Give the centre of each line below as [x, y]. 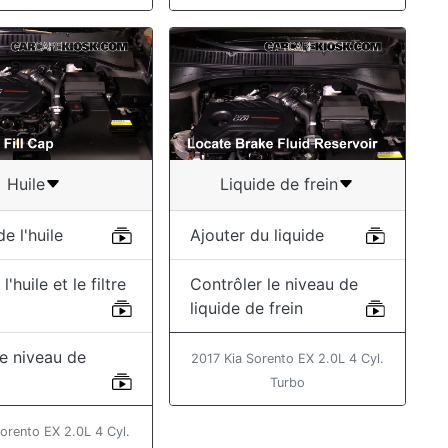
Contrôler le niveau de [273, 283]
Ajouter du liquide [256, 234]
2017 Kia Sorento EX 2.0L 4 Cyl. [287, 358]
